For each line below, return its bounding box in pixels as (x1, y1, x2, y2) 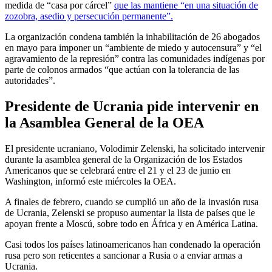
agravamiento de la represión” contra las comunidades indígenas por (5, 53, 265, 64)
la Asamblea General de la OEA (5, 114, 204, 131)
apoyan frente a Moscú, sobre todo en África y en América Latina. (5, 218, 258, 229)
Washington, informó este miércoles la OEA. (5, 175, 176, 186)
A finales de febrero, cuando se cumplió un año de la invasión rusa (5, 196, 259, 207)
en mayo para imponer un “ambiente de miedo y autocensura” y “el (5, 42, 262, 53)
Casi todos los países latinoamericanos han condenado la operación (5, 239, 260, 250)
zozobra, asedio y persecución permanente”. (5, 11, 173, 22)
